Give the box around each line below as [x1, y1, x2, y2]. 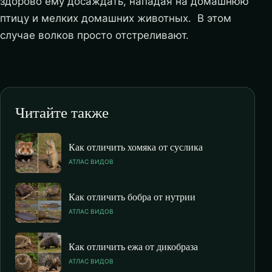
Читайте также [15, 101, 109, 122]
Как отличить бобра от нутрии [69, 189, 195, 203]
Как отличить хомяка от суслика [69, 140, 203, 153]
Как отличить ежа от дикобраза [69, 239, 198, 253]
